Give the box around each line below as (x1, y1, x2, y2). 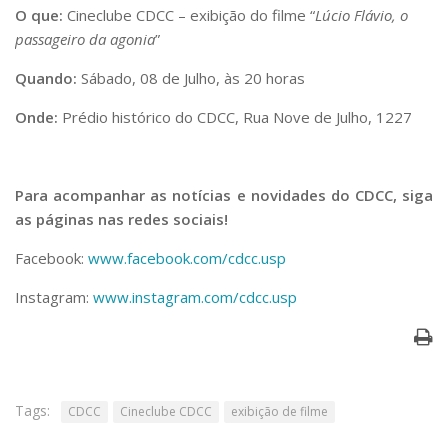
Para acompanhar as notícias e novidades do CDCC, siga (15, 185, 433, 206)
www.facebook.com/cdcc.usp (88, 248, 286, 269)
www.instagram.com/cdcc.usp (93, 287, 297, 308)
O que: (15, 5, 63, 26)
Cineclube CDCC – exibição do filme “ (63, 5, 315, 26)
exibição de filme (231, 403, 328, 421)
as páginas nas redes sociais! (15, 209, 228, 230)
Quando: (15, 68, 77, 89)
